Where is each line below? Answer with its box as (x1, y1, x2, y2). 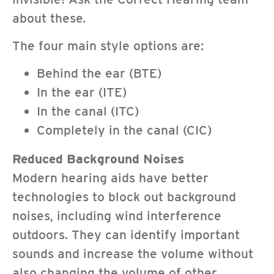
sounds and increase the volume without (12, 246, 253, 262)
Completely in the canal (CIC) (37, 122, 212, 138)
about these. (12, 10, 86, 26)
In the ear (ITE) (37, 84, 127, 100)
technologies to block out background (12, 189, 236, 205)
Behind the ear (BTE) (37, 65, 161, 81)
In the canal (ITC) (37, 103, 139, 119)
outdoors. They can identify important (12, 227, 240, 243)
